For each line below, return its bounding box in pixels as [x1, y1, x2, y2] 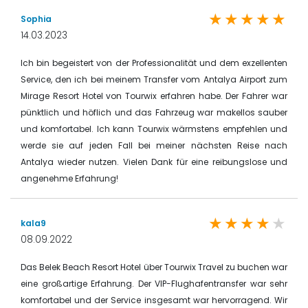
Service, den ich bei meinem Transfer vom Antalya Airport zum [21, 73, 287, 85]
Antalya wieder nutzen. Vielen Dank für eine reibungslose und [21, 155, 287, 168]
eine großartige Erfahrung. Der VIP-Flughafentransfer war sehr [21, 277, 287, 289]
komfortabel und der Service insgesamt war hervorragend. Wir [21, 294, 287, 306]
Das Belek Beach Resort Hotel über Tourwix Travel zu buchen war [21, 261, 287, 273]
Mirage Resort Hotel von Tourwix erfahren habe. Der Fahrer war [21, 89, 287, 102]
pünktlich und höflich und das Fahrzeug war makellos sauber [21, 106, 287, 118]
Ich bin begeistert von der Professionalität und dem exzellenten [21, 56, 287, 69]
